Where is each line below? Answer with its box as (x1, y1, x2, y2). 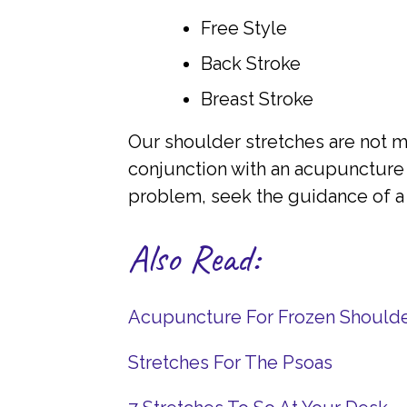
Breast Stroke (200, 88, 313, 111)
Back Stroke (200, 53, 301, 75)
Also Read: (127, 234, 259, 283)
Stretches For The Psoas (127, 352, 333, 374)
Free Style (200, 17, 287, 40)
